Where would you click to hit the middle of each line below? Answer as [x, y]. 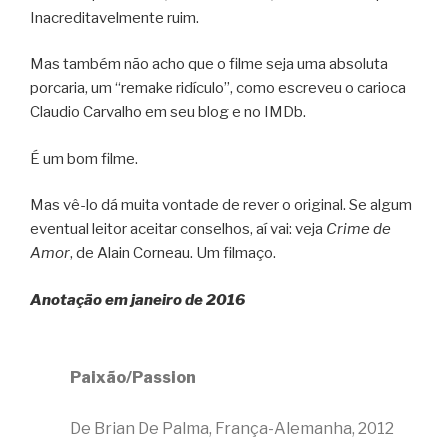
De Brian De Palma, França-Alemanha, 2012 [232, 429]
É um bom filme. [84, 158]
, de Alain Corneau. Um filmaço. [173, 253]
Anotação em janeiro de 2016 [137, 299]
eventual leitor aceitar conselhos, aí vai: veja [178, 229]
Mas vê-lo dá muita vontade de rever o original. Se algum [221, 205]
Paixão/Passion [133, 378]
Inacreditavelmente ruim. [114, 17]
